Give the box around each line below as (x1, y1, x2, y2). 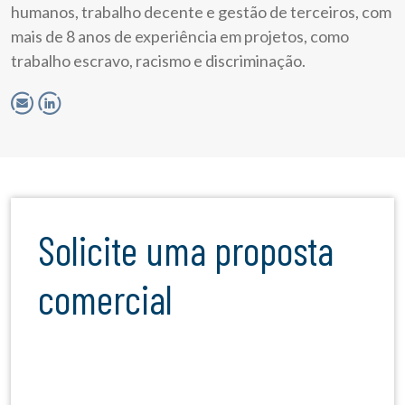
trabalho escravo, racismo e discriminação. (11, 51, 306, 71)
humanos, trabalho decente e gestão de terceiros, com (11, 2, 391, 23)
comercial (38, 274, 173, 324)
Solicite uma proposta (38, 225, 55, 275)
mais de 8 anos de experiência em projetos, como (11, 26, 349, 47)
